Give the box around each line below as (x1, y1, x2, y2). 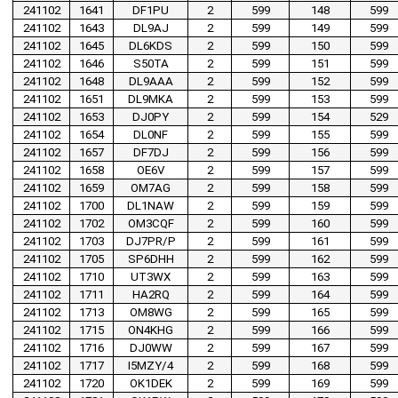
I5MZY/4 (128, 359, 173, 373)
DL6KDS (129, 39, 172, 53)
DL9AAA (128, 75, 173, 89)
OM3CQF (127, 217, 174, 231)
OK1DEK (129, 377, 172, 391)
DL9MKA (128, 92, 173, 107)
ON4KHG (128, 323, 173, 338)
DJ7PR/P (125, 235, 176, 249)
